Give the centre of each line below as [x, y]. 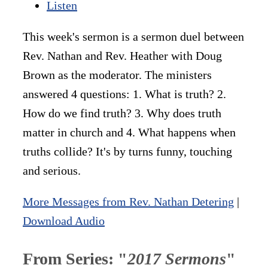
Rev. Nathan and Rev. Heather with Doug [122, 55]
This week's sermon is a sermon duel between [133, 36]
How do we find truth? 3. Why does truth [122, 113]
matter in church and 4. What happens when [129, 132]
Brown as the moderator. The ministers [117, 74]
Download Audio [64, 220]
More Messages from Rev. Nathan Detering [128, 201]
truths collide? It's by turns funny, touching [127, 151]
